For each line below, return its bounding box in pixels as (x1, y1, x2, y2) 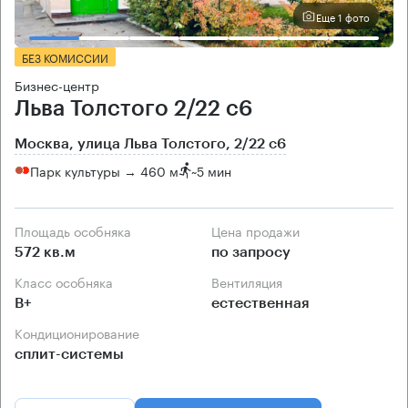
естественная (211, 296, 310, 311)
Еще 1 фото (316, 7, 370, 25)
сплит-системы (15, 347, 124, 362)
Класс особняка (23, 271, 113, 292)
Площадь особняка (24, 220, 131, 241)
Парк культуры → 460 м (30, 159, 178, 180)
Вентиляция (219, 271, 282, 292)
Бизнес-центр (15, 75, 99, 96)
